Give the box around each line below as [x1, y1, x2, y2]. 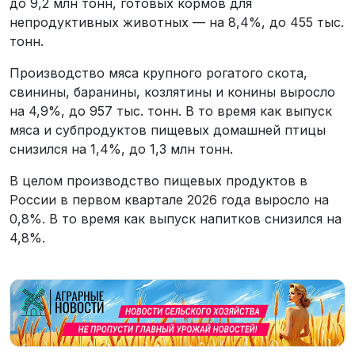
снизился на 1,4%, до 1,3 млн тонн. [10, 140, 233, 157]
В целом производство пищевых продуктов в [10, 172, 307, 189]
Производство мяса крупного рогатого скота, [10, 64, 307, 81]
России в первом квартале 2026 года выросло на [10, 191, 329, 208]
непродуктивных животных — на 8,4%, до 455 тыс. [10, 13, 344, 30]
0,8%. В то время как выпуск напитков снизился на [10, 210, 342, 227]
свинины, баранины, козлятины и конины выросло [10, 83, 335, 100]
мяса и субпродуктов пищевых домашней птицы [10, 121, 326, 138]
